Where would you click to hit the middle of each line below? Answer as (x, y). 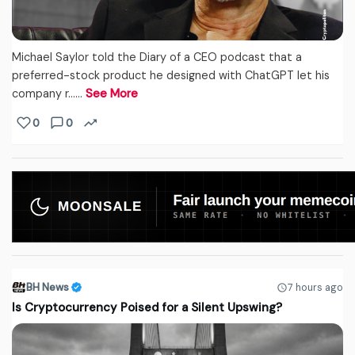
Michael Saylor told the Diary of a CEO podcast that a (157, 57)
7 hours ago (315, 287)
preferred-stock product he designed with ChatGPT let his (171, 76)
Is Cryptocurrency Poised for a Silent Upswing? (147, 308)
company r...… (49, 94)
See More (112, 94)
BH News (48, 288)
